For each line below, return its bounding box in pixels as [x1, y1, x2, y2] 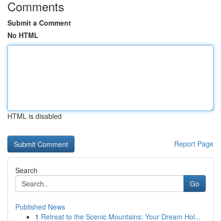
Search [15, 165, 37, 175]
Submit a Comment [7, 18, 71, 28]
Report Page [174, 139, 214, 148]
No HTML [7, 30, 38, 40]
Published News [15, 202, 65, 212]
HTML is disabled [7, 111, 62, 121]
